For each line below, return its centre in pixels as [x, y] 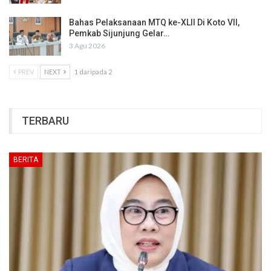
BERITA [26, 160]
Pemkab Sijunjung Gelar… [119, 34]
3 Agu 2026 [87, 46]
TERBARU [45, 120]
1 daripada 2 [93, 71]
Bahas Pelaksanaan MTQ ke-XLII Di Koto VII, [154, 23]
